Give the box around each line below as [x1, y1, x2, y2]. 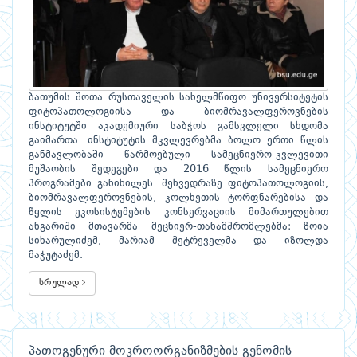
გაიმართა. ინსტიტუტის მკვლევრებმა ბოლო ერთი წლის [29, 135, 328, 146]
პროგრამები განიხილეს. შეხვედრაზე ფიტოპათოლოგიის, [29, 178, 328, 189]
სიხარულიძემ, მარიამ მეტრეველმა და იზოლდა [29, 236, 328, 246]
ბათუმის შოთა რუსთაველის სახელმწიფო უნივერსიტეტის [29, 92, 328, 103]
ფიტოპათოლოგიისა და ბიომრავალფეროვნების [29, 107, 328, 117]
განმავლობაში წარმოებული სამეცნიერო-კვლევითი [29, 150, 328, 160]
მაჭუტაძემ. [29, 250, 83, 261]
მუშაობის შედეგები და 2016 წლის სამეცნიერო [29, 164, 328, 175]
